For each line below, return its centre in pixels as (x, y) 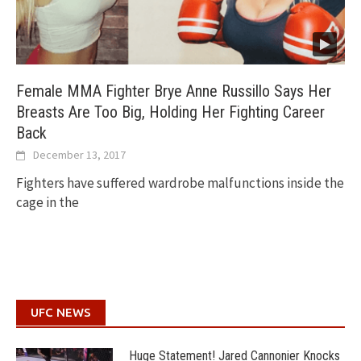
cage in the (48, 203)
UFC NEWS (61, 313)
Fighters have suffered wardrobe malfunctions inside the (180, 183)
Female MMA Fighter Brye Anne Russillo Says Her (174, 91)
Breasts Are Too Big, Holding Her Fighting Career (170, 112)
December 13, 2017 (79, 155)
